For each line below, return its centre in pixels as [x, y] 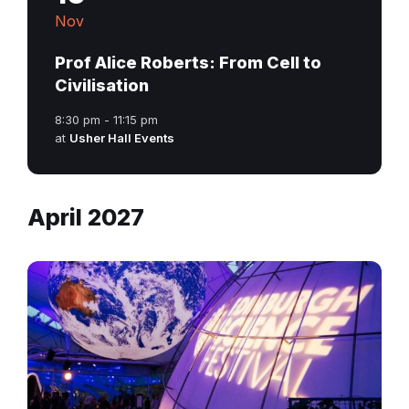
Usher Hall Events [122, 137]
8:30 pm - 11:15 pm [106, 119]
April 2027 [86, 217]
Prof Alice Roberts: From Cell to [188, 62]
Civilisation [102, 85]
